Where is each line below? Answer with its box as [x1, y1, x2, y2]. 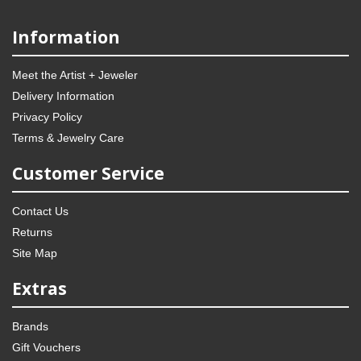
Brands [12, 320, 48, 334]
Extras [12, 277, 67, 301]
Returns [12, 226, 52, 239]
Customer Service [12, 162, 164, 185]
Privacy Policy [12, 110, 82, 124]
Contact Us [12, 205, 68, 218]
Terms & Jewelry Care [12, 131, 124, 145]
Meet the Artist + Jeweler [12, 68, 138, 82]
